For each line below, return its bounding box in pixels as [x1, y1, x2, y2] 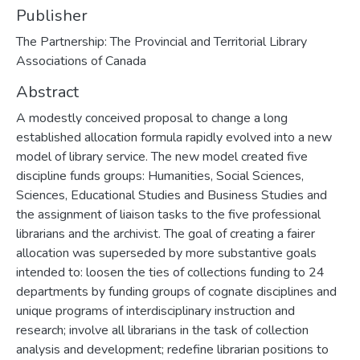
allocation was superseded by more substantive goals [16, 244, 317, 262]
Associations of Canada [16, 52, 146, 70]
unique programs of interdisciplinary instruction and [16, 302, 295, 320]
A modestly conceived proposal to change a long [16, 109, 288, 127]
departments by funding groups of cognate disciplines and [16, 283, 337, 301]
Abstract [16, 81, 79, 103]
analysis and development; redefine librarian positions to [16, 341, 329, 358]
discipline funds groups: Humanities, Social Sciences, [16, 167, 304, 185]
